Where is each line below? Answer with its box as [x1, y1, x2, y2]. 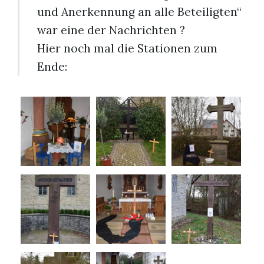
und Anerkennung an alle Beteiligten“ [37, 5, 242, 19]
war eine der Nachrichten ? [37, 23, 185, 37]
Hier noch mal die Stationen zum [37, 41, 217, 55]
